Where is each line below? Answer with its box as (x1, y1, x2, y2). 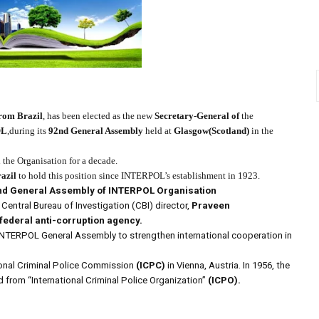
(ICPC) (136, 260, 165, 271)
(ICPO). (208, 275, 241, 286)
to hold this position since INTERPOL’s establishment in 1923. (16, 170, 260, 182)
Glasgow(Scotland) (172, 125, 251, 137)
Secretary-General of (155, 110, 239, 122)
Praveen (192, 200, 230, 211)
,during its (7, 125, 48, 137)
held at (143, 125, 172, 137)
